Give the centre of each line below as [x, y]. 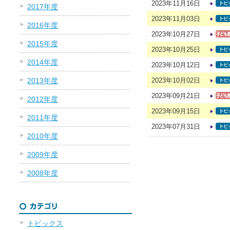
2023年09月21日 [176, 96]
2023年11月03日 [176, 19]
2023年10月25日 [176, 50]
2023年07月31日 [176, 127]
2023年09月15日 [176, 111]
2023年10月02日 [176, 80]
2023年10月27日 [176, 34]
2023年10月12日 [176, 65]
